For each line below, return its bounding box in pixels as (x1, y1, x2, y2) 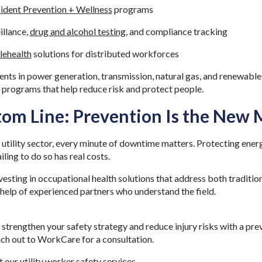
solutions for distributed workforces (31, 48, 181, 59)
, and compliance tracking (125, 26, 229, 37)
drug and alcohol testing (29, 26, 126, 37)
